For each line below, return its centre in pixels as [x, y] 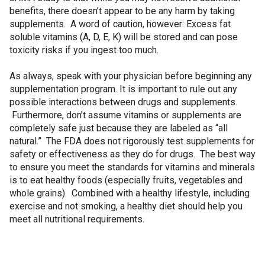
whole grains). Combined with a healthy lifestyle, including [130, 193]
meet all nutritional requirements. [77, 219]
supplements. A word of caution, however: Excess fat [120, 24]
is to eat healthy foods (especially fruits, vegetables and [126, 180]
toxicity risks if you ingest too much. [84, 50]
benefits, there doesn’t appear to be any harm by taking [122, 11]
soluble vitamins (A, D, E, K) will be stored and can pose [124, 37]
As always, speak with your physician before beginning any [131, 76]
